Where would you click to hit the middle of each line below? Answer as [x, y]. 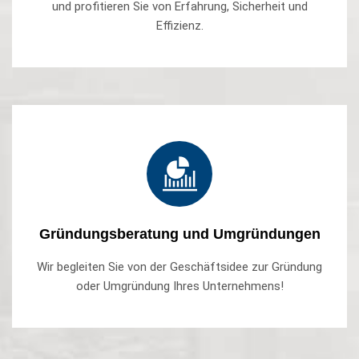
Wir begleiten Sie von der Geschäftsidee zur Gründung [179, 267]
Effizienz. [179, 26]
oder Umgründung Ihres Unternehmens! [179, 286]
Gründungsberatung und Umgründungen [179, 234]
